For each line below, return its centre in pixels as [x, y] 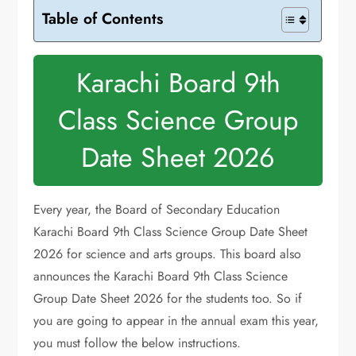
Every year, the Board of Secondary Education [157, 209]
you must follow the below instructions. [137, 343]
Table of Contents [103, 18]
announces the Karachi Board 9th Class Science [161, 276]
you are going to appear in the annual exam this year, [176, 321]
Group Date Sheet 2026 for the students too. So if [168, 298]
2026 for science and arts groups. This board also [168, 254]
